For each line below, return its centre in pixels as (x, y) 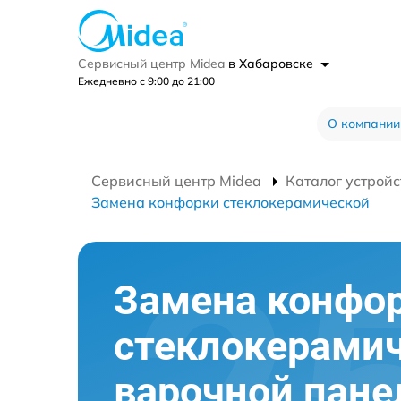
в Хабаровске (273, 63)
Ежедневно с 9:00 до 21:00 (146, 81)
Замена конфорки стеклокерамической (230, 202)
